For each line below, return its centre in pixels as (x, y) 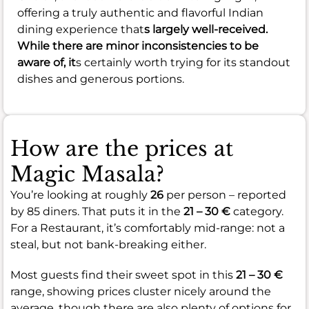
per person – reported (225, 195)
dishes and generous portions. (101, 79)
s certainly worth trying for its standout (183, 63)
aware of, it (47, 63)
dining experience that (81, 30)
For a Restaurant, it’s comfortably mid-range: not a (148, 228)
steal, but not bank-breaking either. (108, 245)
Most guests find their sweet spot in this (123, 275)
